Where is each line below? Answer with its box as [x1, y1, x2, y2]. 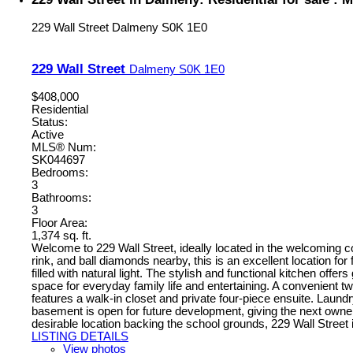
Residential [32, 102, 88, 116]
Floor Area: [32, 216, 87, 229]
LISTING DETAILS [32, 329, 128, 343]
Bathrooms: [32, 191, 91, 204]
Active [32, 128, 64, 141]
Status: [32, 115, 68, 128]
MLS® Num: [32, 140, 96, 154]
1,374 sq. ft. [32, 229, 91, 242]
